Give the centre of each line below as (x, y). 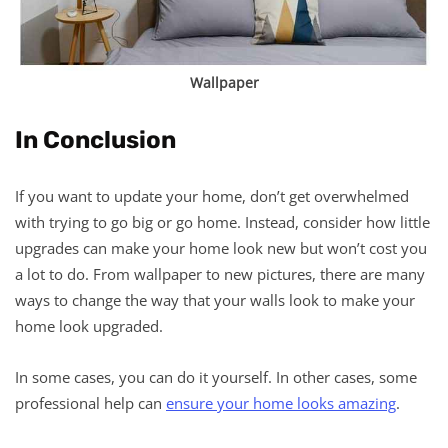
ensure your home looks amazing (281, 402)
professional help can (90, 402)
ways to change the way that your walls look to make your (215, 299)
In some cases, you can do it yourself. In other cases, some (216, 376)
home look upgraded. (89, 325)
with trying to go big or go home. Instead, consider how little (222, 221)
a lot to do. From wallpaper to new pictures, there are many (220, 273)
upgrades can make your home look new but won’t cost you (221, 247)
